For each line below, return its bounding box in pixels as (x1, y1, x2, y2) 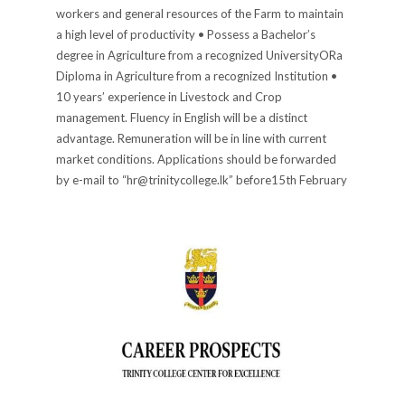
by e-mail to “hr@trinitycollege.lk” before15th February (56, 172, 348, 187)
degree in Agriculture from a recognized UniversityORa (56, 47, 344, 62)
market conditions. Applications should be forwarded (56, 151, 337, 166)
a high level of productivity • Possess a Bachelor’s (56, 26, 316, 42)
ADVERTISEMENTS (135, 243, 214, 255)
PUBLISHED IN (71, 243, 134, 255)
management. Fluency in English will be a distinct (56, 109, 308, 125)
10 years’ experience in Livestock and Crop (56, 89, 283, 104)
